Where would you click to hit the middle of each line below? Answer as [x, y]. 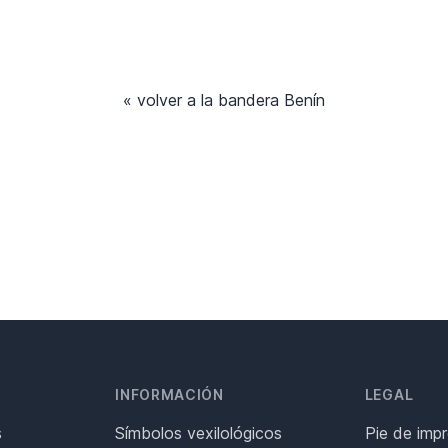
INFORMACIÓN [169, 395]
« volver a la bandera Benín [224, 100]
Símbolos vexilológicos [199, 433]
